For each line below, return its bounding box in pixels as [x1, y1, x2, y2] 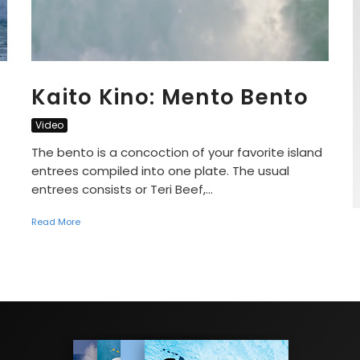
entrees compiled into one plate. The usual [31, 162, 289, 179]
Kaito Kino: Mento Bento [31, 82, 309, 112]
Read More [31, 215, 80, 228]
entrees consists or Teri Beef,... [31, 180, 213, 198]
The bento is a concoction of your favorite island [31, 143, 322, 161]
